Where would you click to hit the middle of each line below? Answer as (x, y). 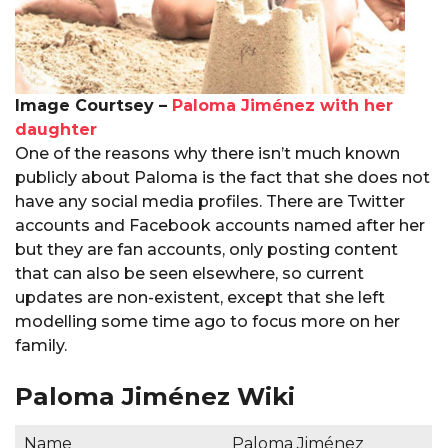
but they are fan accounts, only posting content (206, 250)
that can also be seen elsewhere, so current (189, 274)
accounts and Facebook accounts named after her (220, 226)
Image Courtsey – (93, 106)
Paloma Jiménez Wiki (155, 395)
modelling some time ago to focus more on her (207, 322)
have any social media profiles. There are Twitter (210, 202)
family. (41, 346)
